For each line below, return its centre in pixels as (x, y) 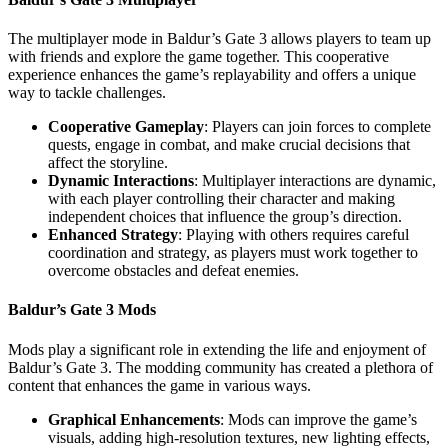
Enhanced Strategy (113, 234)
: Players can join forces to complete (317, 126)
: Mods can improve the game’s (318, 419)
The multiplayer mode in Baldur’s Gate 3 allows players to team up (219, 38)
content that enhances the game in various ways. (159, 385)
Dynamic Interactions (121, 180)
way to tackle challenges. (87, 92)
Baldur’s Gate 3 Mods (82, 310)
